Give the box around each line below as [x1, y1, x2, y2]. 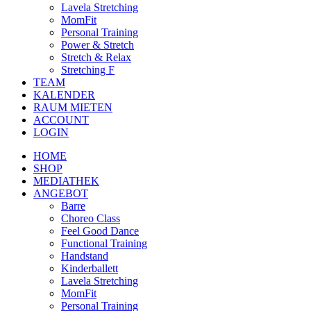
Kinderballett [61, 262, 118, 274]
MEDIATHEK [33, 174, 99, 187]
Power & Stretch [61, 38, 134, 51]
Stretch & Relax [61, 51, 131, 63]
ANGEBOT [33, 187, 88, 199]
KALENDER [33, 88, 95, 101]
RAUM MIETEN [33, 101, 112, 113]
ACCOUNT [33, 113, 89, 126]
